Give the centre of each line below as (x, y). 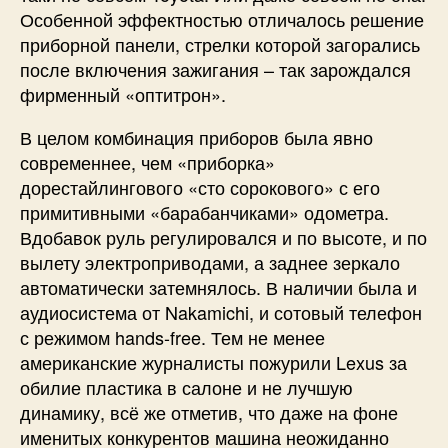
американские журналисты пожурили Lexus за (213, 362)
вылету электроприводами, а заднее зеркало (210, 262)
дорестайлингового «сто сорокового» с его (200, 187)
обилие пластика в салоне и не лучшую (186, 387)
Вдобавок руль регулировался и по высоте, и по (223, 237)
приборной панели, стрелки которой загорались (220, 44)
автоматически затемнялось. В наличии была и (218, 287)
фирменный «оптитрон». (125, 94)
